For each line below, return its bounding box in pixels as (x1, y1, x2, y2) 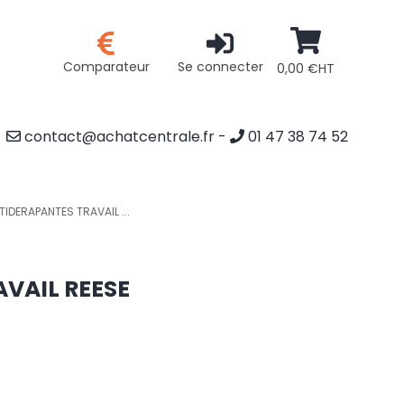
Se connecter (177, 58, 263, 77)
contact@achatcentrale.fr (21, 126, 215, 147)
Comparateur (62, 58, 150, 77)
